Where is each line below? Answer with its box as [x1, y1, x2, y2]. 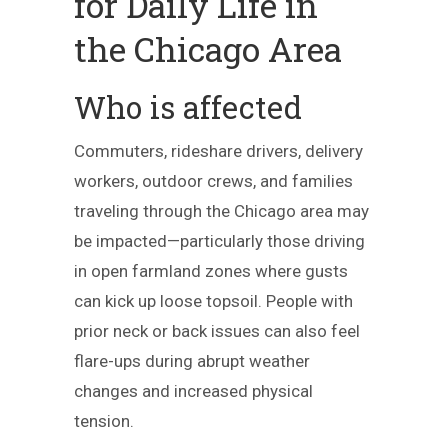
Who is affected [74, 87, 302, 127]
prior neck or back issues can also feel [74, 321, 360, 341]
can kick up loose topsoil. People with [74, 291, 353, 311]
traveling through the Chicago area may [74, 201, 369, 221]
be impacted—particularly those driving [74, 231, 365, 251]
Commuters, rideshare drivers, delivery [74, 141, 363, 161]
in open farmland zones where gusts [74, 261, 348, 281]
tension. [74, 411, 134, 431]
